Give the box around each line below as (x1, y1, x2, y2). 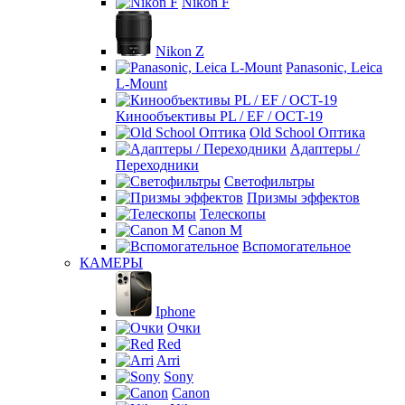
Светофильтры (224, 174, 315, 189)
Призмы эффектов (247, 190, 360, 205)
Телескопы (200, 206, 266, 221)
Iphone (155, 304, 195, 319)
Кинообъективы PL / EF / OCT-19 (116, 108, 323, 124)
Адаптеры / (290, 141, 360, 156)
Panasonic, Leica (286, 60, 382, 75)
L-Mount (116, 76, 167, 91)
